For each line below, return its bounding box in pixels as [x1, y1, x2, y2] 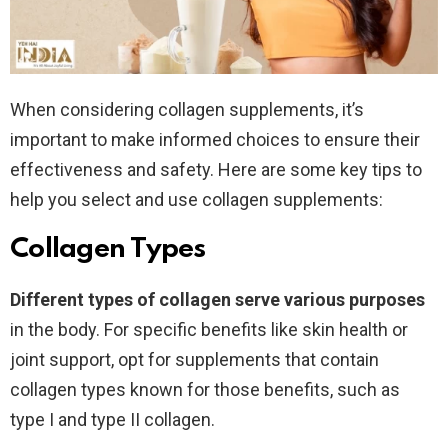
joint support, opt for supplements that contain [10, 348, 379, 370]
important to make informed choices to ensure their [10, 128, 420, 150]
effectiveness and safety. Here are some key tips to [10, 158, 422, 180]
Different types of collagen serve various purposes [10, 288, 425, 310]
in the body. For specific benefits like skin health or [10, 318, 408, 340]
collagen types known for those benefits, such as [10, 378, 400, 400]
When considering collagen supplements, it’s [10, 98, 364, 120]
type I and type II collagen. [10, 408, 215, 430]
